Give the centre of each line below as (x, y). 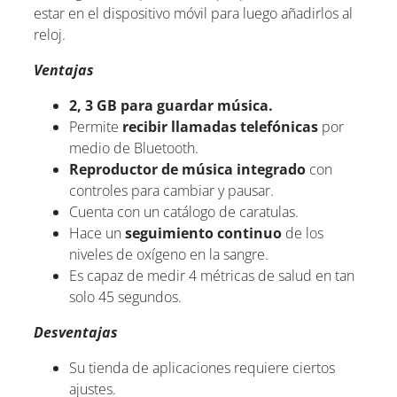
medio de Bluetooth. (134, 148)
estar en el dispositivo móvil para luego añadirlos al (193, 13)
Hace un (97, 233)
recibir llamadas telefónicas (220, 126)
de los (303, 233)
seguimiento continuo (203, 233)
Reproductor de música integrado (189, 169)
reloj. (50, 34)
